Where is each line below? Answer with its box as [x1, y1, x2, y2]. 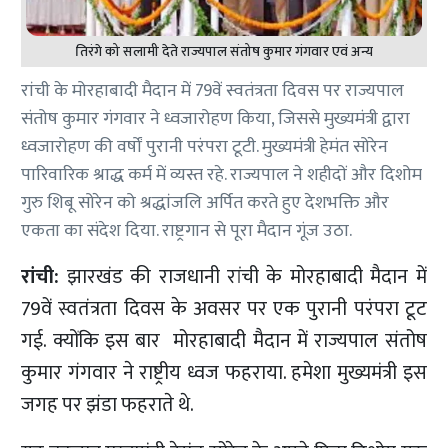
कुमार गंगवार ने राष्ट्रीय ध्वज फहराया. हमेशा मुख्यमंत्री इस [21, 356, 427, 391]
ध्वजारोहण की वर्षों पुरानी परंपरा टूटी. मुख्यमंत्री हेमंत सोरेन [21, 132, 389, 163]
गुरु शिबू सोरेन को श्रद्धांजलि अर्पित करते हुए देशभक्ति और [21, 188, 390, 219]
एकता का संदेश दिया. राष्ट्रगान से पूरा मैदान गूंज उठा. [21, 216, 353, 247]
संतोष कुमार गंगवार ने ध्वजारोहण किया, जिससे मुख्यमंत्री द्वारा [21, 104, 411, 135]
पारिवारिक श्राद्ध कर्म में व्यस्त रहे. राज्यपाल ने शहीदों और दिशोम [21, 160, 423, 191]
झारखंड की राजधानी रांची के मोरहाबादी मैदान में [59, 260, 427, 295]
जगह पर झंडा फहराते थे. [21, 388, 195, 423]
